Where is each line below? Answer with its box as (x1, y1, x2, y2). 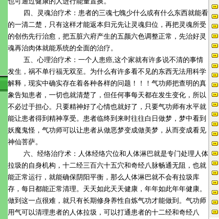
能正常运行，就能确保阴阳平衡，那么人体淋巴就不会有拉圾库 (8, 174, 199, 181)
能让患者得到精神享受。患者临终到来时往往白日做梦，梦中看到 (8, 115, 206, 122)
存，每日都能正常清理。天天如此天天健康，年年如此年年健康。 (8, 185, 206, 193)
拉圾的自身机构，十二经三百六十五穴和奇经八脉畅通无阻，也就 (8, 162, 206, 169)
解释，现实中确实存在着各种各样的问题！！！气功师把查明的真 (8, 80, 206, 87)
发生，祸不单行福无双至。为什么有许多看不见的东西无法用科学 (8, 68, 206, 75)
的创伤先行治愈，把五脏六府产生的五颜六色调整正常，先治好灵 (8, 33, 206, 40)
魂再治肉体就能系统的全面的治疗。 (8, 44, 117, 52)
